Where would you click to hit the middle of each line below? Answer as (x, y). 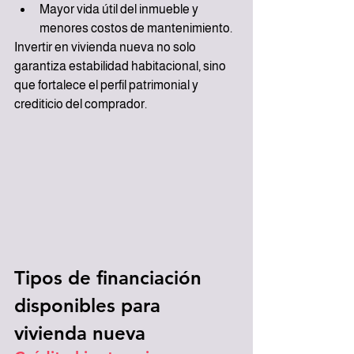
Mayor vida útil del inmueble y (120, 9)
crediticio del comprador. (81, 104)
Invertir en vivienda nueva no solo (106, 47)
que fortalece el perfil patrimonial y (107, 85)
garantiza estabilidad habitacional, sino (121, 66)
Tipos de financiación (111, 277)
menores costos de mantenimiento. (136, 28)
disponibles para (90, 305)
